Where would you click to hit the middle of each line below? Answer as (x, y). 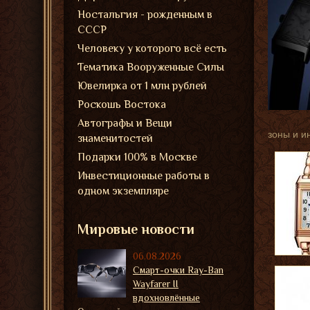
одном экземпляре (123, 191)
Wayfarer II (156, 284)
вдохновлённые (166, 298)
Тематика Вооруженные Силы (151, 67)
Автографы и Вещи (125, 123)
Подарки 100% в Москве (137, 157)
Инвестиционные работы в (144, 176)
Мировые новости (136, 229)
